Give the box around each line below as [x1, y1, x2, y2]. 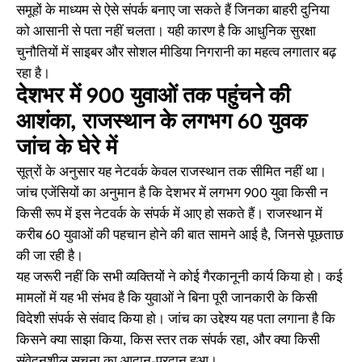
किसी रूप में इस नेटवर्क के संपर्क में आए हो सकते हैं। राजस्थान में [16, 208, 322, 221]
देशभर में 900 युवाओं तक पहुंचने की [16, 86, 290, 107]
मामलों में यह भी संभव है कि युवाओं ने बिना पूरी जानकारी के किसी [16, 292, 318, 305]
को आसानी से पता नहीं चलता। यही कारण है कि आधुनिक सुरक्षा [16, 25, 316, 39]
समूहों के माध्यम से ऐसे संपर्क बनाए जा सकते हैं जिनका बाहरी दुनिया [16, 4, 330, 18]
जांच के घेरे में [16, 138, 117, 159]
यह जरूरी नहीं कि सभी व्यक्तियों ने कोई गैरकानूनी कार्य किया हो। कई [16, 271, 343, 284]
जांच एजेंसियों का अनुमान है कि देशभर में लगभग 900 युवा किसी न [16, 187, 328, 200]
